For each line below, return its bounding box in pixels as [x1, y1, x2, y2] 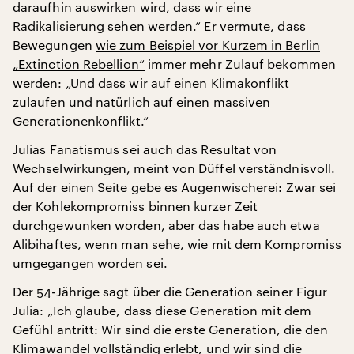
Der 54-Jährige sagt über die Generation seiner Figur [13, 284, 328, 299]
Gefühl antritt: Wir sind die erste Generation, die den [13, 322, 329, 337]
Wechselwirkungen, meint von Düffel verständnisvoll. [13, 160, 336, 175]
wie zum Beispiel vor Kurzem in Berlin [95, 37, 320, 52]
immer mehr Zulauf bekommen [144, 56, 336, 71]
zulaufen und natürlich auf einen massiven [13, 94, 271, 109]
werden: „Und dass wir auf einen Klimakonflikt [13, 75, 289, 90]
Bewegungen [13, 37, 96, 52]
